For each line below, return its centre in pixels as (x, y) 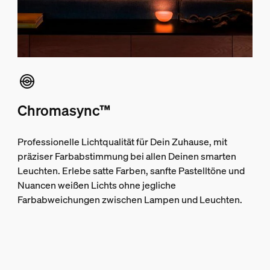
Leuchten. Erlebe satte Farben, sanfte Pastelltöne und (131, 170)
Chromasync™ (64, 110)
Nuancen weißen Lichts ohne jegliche (96, 185)
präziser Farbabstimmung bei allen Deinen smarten (127, 156)
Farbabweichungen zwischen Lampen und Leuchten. (130, 199)
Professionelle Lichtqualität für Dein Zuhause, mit (122, 141)
